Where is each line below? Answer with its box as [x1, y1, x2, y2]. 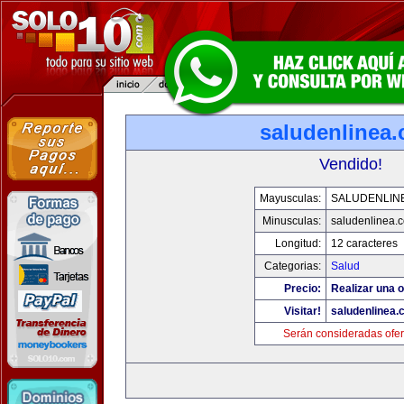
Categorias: [263, 260, 321, 272]
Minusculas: [262, 215, 321, 227]
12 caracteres [330, 237, 398, 250]
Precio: [283, 282, 321, 295]
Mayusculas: [259, 192, 321, 205]
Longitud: [274, 237, 321, 250]
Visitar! [283, 305, 321, 317]
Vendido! [319, 155, 382, 173]
